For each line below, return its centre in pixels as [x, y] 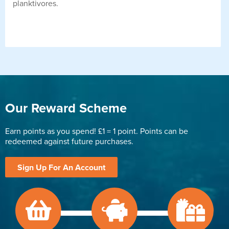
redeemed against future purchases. [69, 141]
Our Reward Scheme [66, 108]
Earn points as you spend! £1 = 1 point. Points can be [97, 131]
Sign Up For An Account [61, 167]
